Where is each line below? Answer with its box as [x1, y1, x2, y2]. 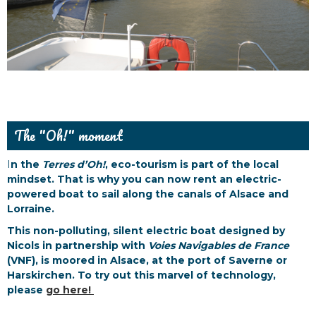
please [7, 284, 46, 297]
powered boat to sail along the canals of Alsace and [7, 188, 288, 201]
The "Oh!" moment [14, 125, 123, 147]
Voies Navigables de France [148, 239, 289, 253]
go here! [46, 284, 94, 297]
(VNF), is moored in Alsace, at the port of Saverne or [7, 254, 287, 267]
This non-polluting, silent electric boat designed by [7, 224, 285, 238]
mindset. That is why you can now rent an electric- [7, 173, 281, 186]
